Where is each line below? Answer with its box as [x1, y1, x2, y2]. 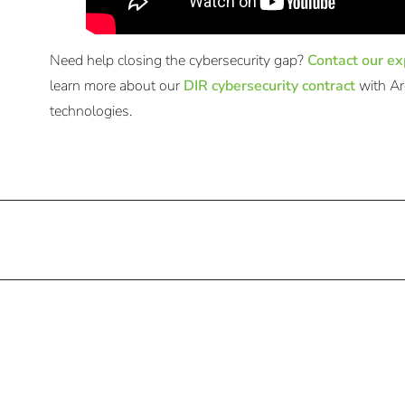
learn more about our [49, 76, 184, 97]
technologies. [49, 101, 132, 122]
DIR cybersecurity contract [183, 76, 355, 97]
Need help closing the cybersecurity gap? [49, 51, 307, 71]
